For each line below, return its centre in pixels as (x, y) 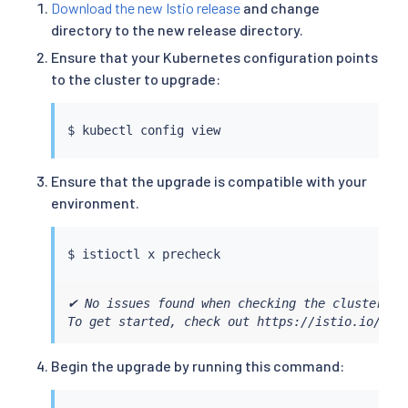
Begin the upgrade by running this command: (198, 366)
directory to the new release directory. (177, 29)
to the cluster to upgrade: (136, 79)
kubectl (107, 131)
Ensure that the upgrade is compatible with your (209, 181)
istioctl (111, 255)
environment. (95, 203)
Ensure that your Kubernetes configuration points (214, 57)
